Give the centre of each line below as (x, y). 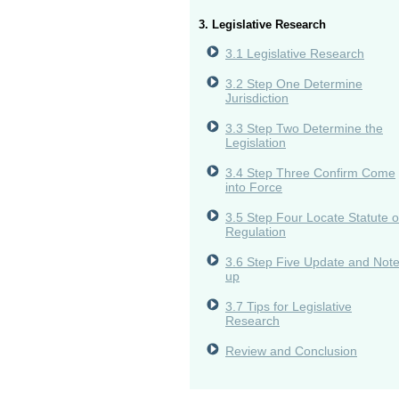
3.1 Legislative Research (295, 53)
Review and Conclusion (291, 350)
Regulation (256, 231)
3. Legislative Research (262, 25)
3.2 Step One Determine (294, 83)
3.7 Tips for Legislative (289, 306)
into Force (254, 187)
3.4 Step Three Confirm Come (310, 172)
